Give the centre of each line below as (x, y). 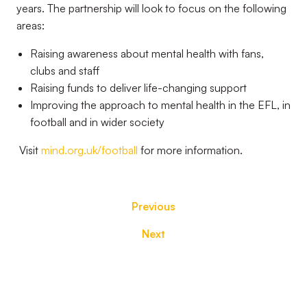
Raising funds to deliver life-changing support (138, 88)
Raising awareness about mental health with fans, (147, 53)
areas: (30, 25)
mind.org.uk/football (89, 150)
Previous (153, 206)
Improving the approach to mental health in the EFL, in (160, 105)
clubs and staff (65, 71)
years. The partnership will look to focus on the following (151, 8)
